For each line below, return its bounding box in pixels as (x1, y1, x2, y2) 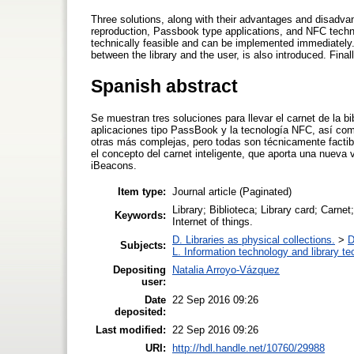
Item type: (118, 185, 166, 198)
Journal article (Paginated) (172, 185, 292, 198)
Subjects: (120, 239, 166, 251)
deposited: (115, 305, 166, 318)
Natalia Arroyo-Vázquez (172, 263, 280, 276)
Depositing (113, 263, 166, 276)
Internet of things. (172, 215, 253, 228)
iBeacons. (91, 160, 137, 172)
